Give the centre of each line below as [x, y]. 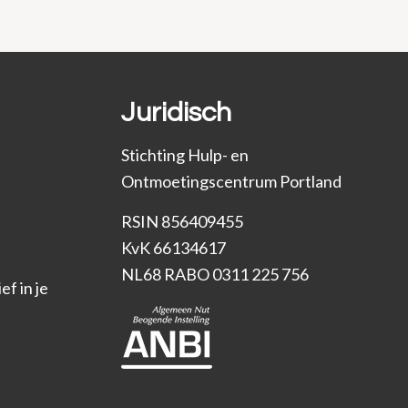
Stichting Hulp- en [184, 154]
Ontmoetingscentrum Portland [231, 181]
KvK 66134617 [173, 247]
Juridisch [176, 113]
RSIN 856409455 [182, 221]
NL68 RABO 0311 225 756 [214, 274]
